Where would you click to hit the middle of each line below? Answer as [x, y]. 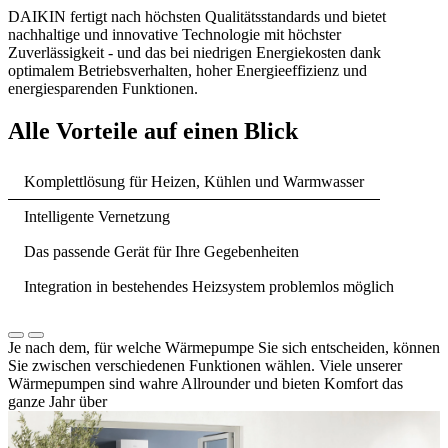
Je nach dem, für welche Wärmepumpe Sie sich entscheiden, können [224, 348]
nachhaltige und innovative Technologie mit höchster [174, 35]
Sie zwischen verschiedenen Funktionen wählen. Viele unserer [205, 366]
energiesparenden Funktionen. [103, 89]
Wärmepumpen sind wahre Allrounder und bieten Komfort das [205, 384]
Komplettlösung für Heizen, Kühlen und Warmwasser [194, 182]
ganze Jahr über [57, 402]
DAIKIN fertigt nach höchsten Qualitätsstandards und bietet [197, 17]
